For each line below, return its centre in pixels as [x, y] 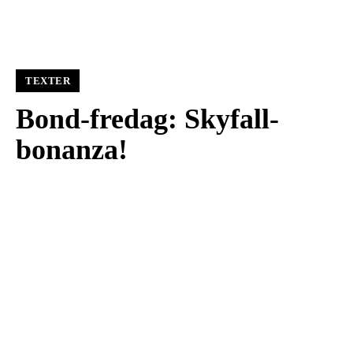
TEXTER [48, 81]
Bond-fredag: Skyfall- [147, 119]
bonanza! [72, 150]
